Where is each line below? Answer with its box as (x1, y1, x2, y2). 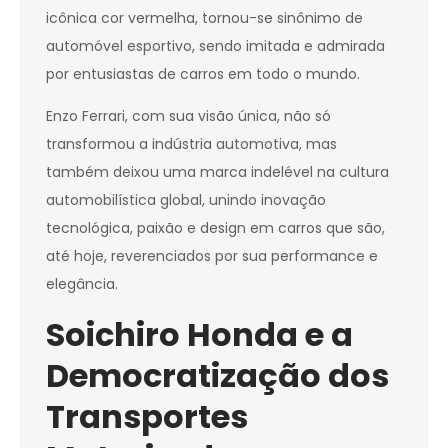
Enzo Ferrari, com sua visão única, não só (46, 106, 331, 127)
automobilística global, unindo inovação (46, 190, 326, 211)
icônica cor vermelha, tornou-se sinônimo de (46, 8, 363, 29)
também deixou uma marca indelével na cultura (46, 162, 389, 183)
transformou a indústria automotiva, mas (46, 134, 337, 155)
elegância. (46, 274, 118, 295)
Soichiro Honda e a (46, 312, 353, 358)
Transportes (46, 394, 248, 440)
